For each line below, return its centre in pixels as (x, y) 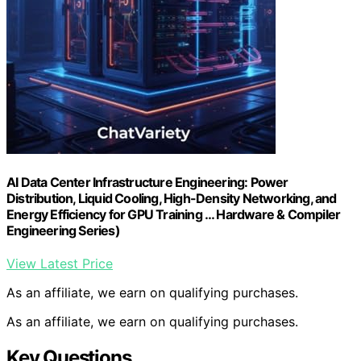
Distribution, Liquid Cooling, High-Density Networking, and (172, 198)
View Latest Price (60, 264)
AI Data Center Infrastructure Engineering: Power (147, 182)
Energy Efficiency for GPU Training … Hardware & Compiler (174, 214)
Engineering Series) (63, 230)
